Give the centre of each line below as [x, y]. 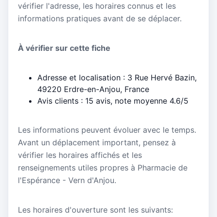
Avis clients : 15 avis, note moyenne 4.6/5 [113, 101]
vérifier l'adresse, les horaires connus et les [97, 6]
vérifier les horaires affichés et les [80, 155]
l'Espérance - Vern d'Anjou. [67, 180]
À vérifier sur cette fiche [64, 48]
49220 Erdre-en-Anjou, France [93, 89]
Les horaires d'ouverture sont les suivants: [95, 210]
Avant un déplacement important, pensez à [97, 142]
